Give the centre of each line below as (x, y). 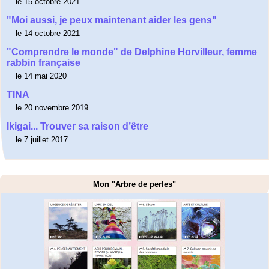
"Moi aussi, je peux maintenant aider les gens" (112, 20)
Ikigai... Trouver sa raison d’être (77, 127)
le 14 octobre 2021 (48, 34)
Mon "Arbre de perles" (134, 184)
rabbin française (44, 63)
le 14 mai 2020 (41, 76)
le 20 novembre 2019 (52, 108)
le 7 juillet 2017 (42, 140)
